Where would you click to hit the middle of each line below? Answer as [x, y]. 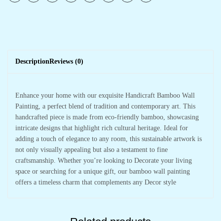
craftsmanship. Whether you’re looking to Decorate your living [104, 161]
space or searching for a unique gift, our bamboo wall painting [103, 171]
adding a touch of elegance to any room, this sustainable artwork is [109, 139]
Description [32, 61]
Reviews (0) [66, 61]
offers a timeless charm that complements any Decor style [96, 182]
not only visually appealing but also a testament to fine [92, 150]
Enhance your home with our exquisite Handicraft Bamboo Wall [105, 95]
